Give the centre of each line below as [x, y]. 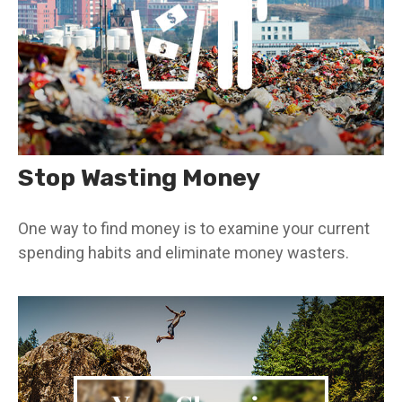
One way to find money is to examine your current [194, 228]
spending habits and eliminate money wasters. [184, 252]
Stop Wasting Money [139, 177]
